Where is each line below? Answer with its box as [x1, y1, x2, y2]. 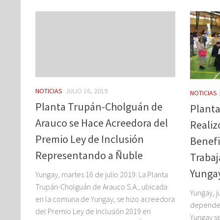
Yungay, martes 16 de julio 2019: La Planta [35, 169, 168, 180]
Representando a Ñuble [35, 148, 143, 163]
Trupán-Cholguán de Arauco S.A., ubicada [35, 182, 167, 192]
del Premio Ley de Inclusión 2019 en [35, 206, 151, 217]
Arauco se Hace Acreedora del [35, 116, 168, 130]
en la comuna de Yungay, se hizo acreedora [35, 194, 175, 204]
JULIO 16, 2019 [65, 86, 108, 95]
